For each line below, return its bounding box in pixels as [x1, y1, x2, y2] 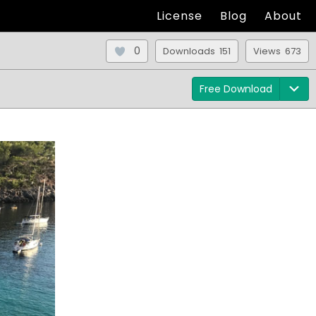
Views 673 [253, 44, 301, 58]
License [157, 8, 202, 24]
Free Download [200, 82, 272, 96]
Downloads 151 [163, 44, 231, 58]
